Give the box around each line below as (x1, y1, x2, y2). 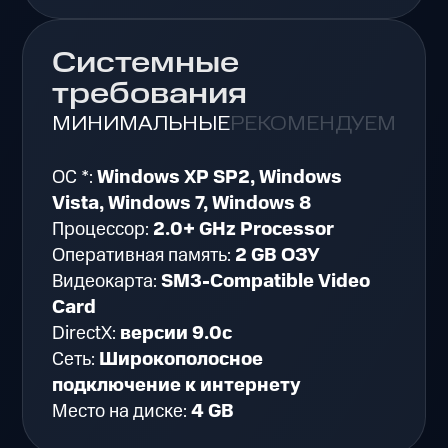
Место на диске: (52, 398, 192, 426)
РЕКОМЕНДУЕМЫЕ (230, 110, 429, 137)
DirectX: (52, 320, 121, 348)
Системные (52, 43, 240, 84)
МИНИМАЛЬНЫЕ (52, 110, 231, 137)
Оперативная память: (52, 242, 236, 270)
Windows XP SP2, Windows (97, 164, 343, 192)
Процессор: (52, 216, 154, 244)
